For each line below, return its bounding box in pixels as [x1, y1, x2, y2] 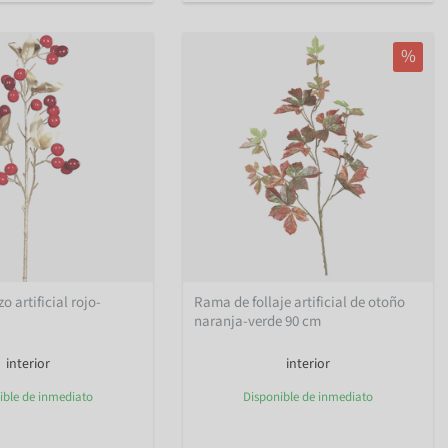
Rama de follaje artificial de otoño [194, 291, 406, 313]
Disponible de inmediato [243, 387, 373, 406]
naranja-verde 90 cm [194, 310, 322, 332]
